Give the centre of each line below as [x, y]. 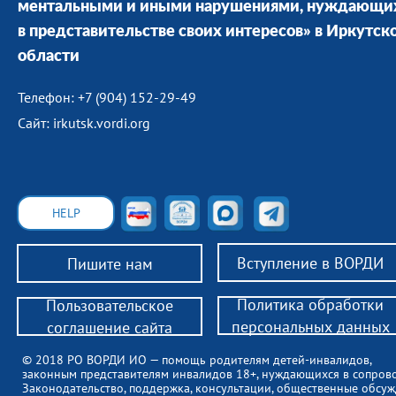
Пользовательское [110, 305]
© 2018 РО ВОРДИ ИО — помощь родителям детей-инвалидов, [198, 360]
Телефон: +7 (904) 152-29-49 [107, 97]
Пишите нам [110, 263]
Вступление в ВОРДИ [310, 263]
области [49, 57]
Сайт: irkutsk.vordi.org [84, 123]
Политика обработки [310, 305]
